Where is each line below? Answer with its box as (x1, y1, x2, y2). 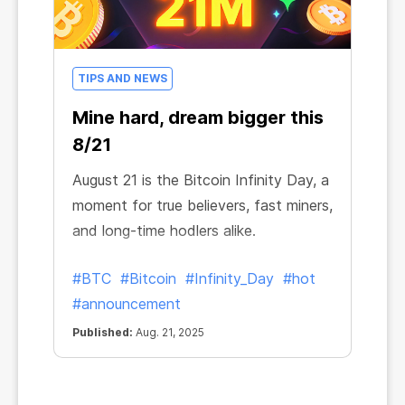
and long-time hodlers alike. (72, 221, 256, 240)
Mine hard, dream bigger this (72, 107, 324, 128)
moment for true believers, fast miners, (72, 196, 333, 214)
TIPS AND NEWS (78, 71, 167, 85)
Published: (72, 325, 133, 339)
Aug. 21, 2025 (133, 325, 204, 339)
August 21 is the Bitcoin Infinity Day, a (72, 171, 329, 189)
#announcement (72, 295, 181, 313)
